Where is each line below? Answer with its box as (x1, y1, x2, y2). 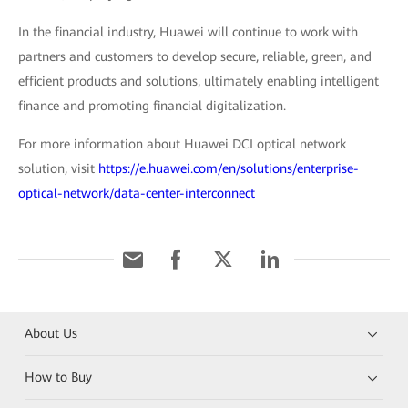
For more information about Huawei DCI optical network (18, 137, 346, 152)
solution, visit (18, 161, 98, 177)
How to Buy (25, 370, 93, 385)
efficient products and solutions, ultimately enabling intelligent (18, 74, 379, 89)
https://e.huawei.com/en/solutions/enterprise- (98, 161, 359, 177)
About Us (25, 326, 78, 342)
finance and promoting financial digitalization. (18, 98, 286, 114)
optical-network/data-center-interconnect (18, 186, 255, 201)
